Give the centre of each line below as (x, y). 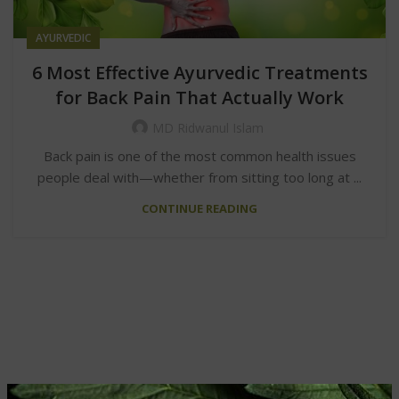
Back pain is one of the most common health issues (199, 155)
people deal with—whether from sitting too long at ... (199, 177)
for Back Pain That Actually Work (199, 97)
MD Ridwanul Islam (208, 127)
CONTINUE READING (199, 208)
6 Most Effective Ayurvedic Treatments (199, 72)
